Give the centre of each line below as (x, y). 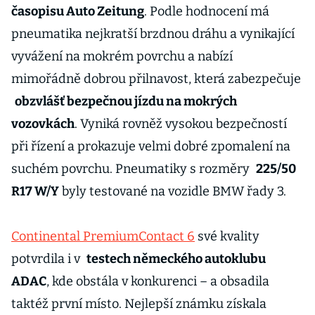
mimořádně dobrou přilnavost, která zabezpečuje (156, 79)
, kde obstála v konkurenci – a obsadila (158, 281)
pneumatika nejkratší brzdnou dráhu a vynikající (153, 34)
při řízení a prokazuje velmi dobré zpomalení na (151, 146)
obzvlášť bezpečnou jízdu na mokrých (126, 101)
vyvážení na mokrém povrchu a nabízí (122, 56)
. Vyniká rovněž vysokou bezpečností (181, 124)
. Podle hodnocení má (207, 11)
